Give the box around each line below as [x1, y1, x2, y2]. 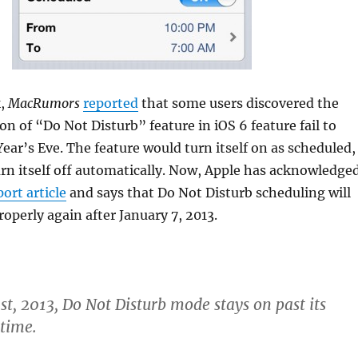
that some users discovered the [137, 95, 339, 111]
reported [82, 95, 138, 111]
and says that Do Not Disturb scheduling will [66, 185, 351, 201]
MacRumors [7, 95, 83, 111]
